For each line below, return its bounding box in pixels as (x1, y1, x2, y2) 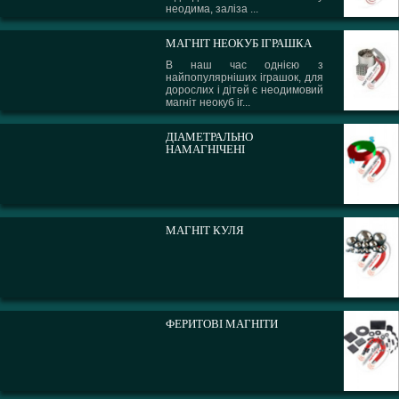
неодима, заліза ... (166, 3, 259, 15)
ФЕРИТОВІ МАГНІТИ (166, 317, 279, 330)
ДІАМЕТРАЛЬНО (166, 130, 254, 143)
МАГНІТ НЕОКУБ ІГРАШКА (166, 37, 313, 50)
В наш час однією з (166, 59, 323, 71)
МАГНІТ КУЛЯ (166, 224, 245, 237)
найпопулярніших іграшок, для (166, 71, 323, 84)
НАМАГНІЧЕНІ (166, 142, 246, 156)
